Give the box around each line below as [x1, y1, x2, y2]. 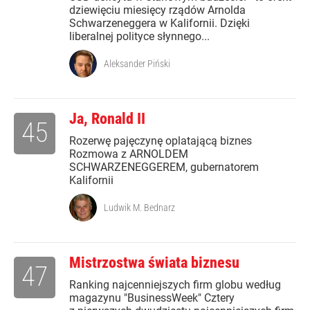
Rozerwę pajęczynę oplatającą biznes [69, 134, 252, 148]
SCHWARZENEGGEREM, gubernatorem [69, 161, 259, 174]
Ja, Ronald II [69, 110, 145, 128]
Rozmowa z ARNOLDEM [69, 147, 188, 161]
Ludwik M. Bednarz [104, 202, 175, 214]
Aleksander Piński [104, 58, 170, 70]
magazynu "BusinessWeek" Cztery [69, 291, 235, 305]
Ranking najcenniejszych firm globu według [69, 278, 281, 292]
